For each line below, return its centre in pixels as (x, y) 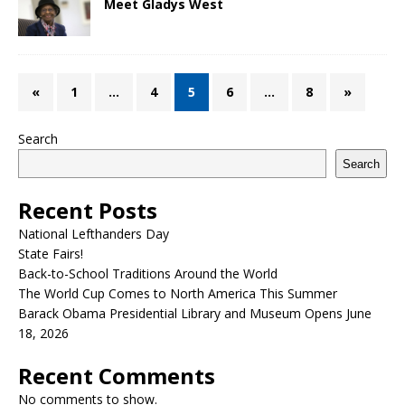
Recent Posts (88, 211)
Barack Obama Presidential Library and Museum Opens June (195, 314)
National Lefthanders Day (94, 234)
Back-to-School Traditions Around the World (148, 274)
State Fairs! (51, 254)
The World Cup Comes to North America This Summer (178, 294)
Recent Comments (117, 376)
